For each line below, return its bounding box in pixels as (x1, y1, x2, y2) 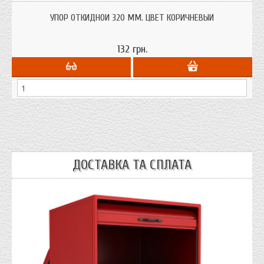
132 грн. (117, 43, 147, 55)
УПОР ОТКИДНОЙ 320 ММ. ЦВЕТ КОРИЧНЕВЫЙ (50, 12, 214, 23)
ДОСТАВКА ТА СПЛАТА (72, 157, 192, 173)
